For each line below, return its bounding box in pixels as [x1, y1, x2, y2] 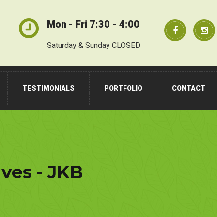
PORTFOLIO [104, 84, 142, 92]
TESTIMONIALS [22, 84, 75, 92]
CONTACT [172, 84, 205, 92]
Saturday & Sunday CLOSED [47, 41, 140, 50]
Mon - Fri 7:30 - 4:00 [47, 18, 139, 30]
